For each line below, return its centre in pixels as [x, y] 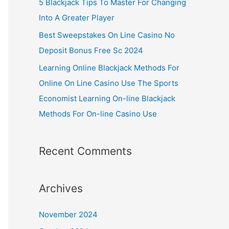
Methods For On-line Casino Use [98, 113]
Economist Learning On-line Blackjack [107, 98]
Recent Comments [85, 151]
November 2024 [68, 214]
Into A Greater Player [77, 18]
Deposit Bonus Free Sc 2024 [91, 50]
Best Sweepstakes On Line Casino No [107, 35]
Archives [61, 188]
